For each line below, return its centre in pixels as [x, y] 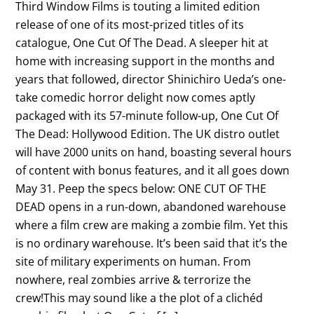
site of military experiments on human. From [134, 261]
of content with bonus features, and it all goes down [153, 170]
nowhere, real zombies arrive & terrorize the [134, 279]
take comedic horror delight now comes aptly [136, 97]
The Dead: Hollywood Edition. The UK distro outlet [148, 134]
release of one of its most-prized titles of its [130, 24]
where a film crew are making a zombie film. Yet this [152, 225]
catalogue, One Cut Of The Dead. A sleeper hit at [142, 42]
